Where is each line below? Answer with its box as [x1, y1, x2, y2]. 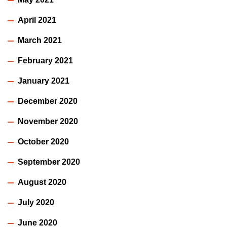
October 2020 [18, 137, 69, 146]
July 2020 [18, 198, 54, 207]
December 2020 [18, 96, 78, 105]
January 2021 [18, 76, 69, 85]
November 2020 [18, 117, 78, 126]
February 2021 [18, 56, 73, 65]
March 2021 [18, 35, 62, 45]
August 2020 [18, 177, 66, 186]
